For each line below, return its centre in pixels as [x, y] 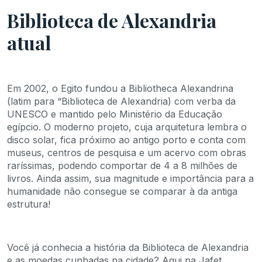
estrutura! [29, 204]
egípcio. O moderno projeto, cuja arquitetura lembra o [127, 127]
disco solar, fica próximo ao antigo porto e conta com [126, 139]
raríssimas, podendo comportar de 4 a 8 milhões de [122, 165]
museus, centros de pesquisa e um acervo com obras [127, 152]
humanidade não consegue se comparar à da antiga [122, 191]
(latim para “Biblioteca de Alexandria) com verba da [121, 101]
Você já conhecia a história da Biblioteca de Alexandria [128, 247]
